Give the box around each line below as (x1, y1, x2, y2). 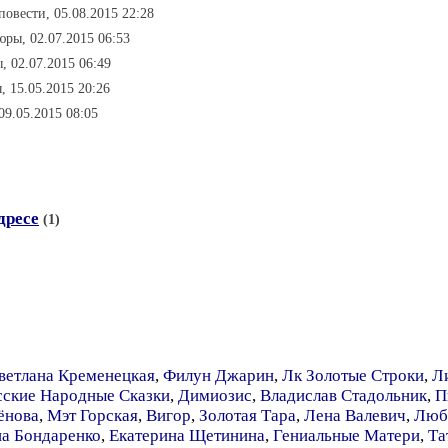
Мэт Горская (47, 406, 138, 425)
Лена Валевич (304, 406, 406, 425)
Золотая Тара (199, 406, 296, 425)
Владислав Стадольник (260, 386, 427, 405)
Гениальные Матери (273, 426, 420, 445)
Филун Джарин (163, 366, 274, 385)
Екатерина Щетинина (109, 426, 265, 445)
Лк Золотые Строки (282, 366, 424, 385)
